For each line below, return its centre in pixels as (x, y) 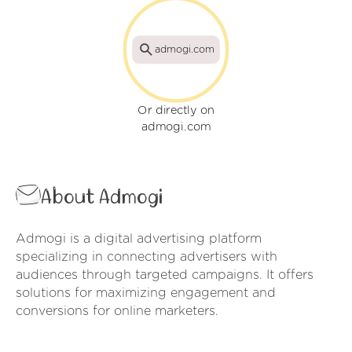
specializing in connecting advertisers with (147, 257)
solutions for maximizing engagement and (146, 293)
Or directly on (176, 111)
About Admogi (102, 198)
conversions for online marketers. (117, 312)
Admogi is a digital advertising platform (139, 239)
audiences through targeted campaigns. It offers (165, 275)
